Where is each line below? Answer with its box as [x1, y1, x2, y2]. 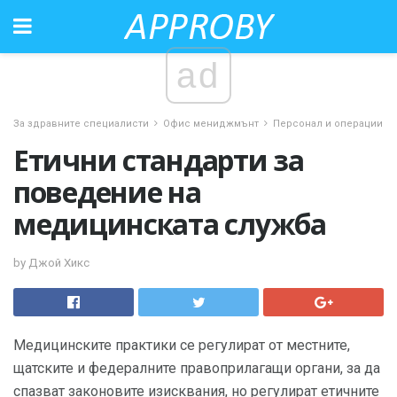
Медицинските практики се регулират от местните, [13, 336, 350, 354]
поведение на [13, 173, 201, 211]
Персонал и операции [273, 118, 383, 129]
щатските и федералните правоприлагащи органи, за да [13, 359, 380, 377]
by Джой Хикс [13, 255, 90, 269]
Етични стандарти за [13, 141, 304, 179]
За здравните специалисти [13, 118, 149, 129]
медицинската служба [13, 205, 326, 243]
